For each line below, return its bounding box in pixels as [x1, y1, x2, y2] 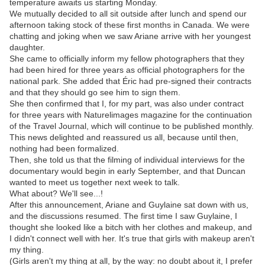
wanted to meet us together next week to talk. [9, 177, 180, 188]
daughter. [9, 43, 45, 53]
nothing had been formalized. [9, 144, 119, 154]
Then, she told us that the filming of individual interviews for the [9, 155, 245, 165]
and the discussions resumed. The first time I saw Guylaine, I [9, 211, 237, 221]
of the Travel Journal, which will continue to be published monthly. [9, 121, 254, 131]
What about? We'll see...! [9, 189, 103, 199]
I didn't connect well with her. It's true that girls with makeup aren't [9, 234, 254, 244]
